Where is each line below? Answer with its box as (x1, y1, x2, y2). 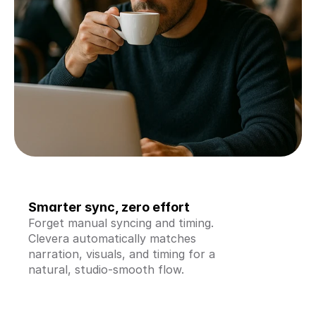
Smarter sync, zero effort (28, 200, 190, 214)
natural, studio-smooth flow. (28, 262, 184, 276)
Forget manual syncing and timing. (28, 216, 214, 230)
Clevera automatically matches (28, 231, 196, 245)
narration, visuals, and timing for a (28, 247, 215, 261)
